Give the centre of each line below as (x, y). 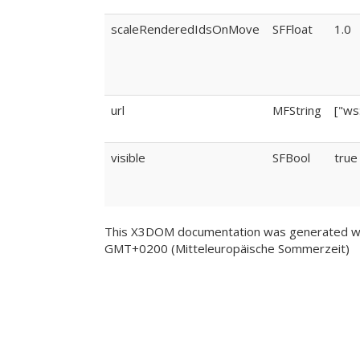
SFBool (291, 157)
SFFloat (292, 29)
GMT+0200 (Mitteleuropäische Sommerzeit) (227, 248)
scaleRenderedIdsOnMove (185, 29)
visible (128, 157)
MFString (297, 110)
